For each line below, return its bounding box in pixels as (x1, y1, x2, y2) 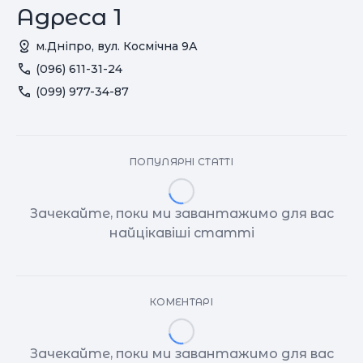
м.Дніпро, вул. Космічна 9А (36, 39, 198, 53)
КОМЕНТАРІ (150, 296, 213, 308)
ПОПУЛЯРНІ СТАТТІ (130, 156, 233, 168)
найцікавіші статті (109, 225, 254, 241)
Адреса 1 (16, 3, 122, 31)
